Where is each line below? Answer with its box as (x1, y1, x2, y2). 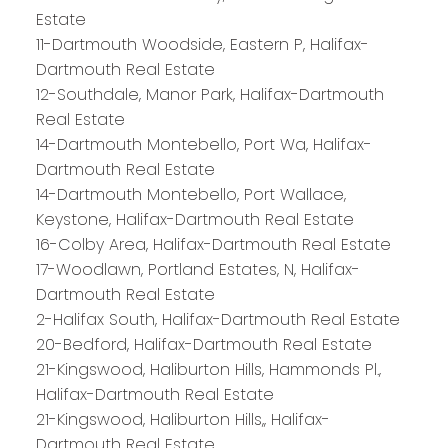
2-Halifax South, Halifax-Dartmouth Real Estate (35, 307, 400, 331)
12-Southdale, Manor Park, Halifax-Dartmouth (35, 82, 384, 106)
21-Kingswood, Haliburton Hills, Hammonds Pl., (35, 357, 381, 381)
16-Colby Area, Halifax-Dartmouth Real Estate (35, 232, 391, 256)
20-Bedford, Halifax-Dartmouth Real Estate (35, 332, 372, 356)
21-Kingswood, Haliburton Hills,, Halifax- (35, 407, 330, 431)
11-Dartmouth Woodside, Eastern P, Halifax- (35, 32, 369, 56)
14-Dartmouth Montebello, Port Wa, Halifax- (35, 132, 372, 156)
